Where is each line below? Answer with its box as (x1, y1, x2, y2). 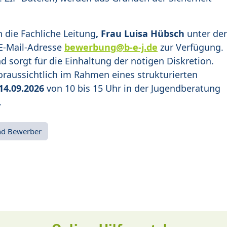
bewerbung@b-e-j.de (64, 41, 158, 54)
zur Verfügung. (158, 41, 223, 54)
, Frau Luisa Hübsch (96, 27, 184, 40)
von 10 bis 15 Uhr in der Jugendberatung (44, 82, 220, 95)
